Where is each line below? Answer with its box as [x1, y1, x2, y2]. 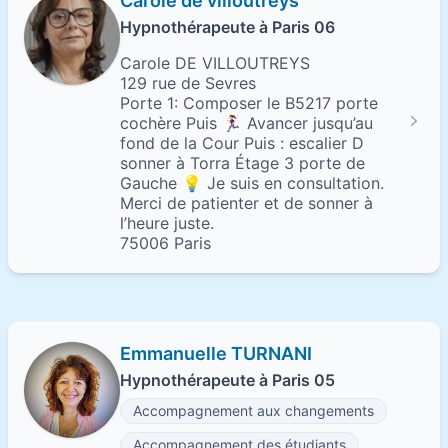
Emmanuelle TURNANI [120, 343, 312, 364]
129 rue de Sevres [120, 73, 256, 93]
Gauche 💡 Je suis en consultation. [120, 173, 384, 193]
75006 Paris [120, 233, 211, 253]
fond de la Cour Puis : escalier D [120, 133, 364, 153]
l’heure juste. [120, 213, 214, 233]
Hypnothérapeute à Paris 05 [120, 370, 335, 390]
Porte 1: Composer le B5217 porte [120, 93, 378, 113]
